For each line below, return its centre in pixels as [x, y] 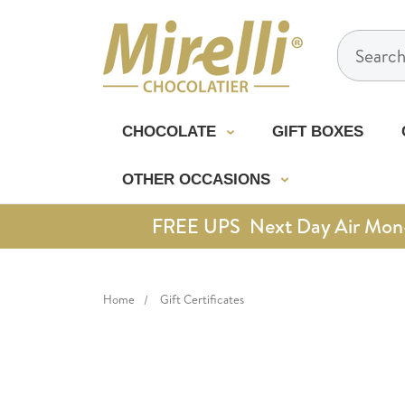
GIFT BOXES [317, 131]
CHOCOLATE [171, 131]
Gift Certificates [202, 300]
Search [363, 42]
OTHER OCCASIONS [198, 179]
